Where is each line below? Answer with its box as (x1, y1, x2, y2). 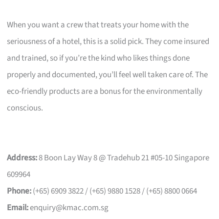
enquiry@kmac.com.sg (30, 202, 109, 214)
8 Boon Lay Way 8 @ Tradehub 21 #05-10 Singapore (37, 152, 210, 164)
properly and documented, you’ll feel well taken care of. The (7, 69, 208, 81)
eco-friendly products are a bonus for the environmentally (7, 86, 203, 98)
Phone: (7, 185, 32, 197)
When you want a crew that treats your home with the (7, 19, 189, 31)
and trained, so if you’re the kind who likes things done (7, 52, 190, 65)
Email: (7, 202, 29, 214)
